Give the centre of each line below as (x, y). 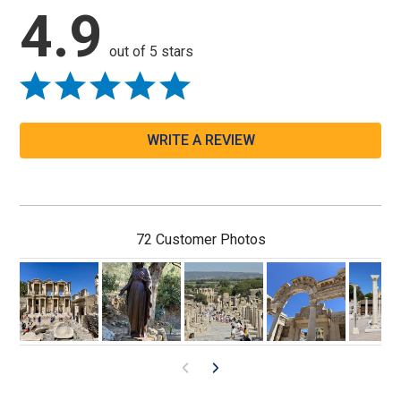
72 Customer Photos (200, 240)
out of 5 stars (152, 52)
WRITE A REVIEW (200, 141)
